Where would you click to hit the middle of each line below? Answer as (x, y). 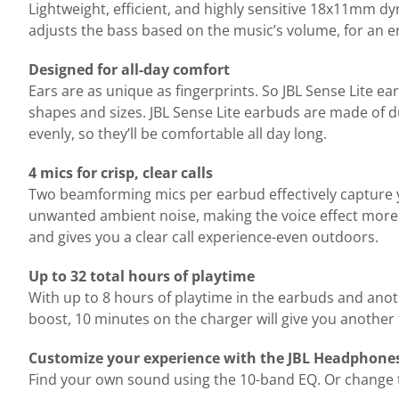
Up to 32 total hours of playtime (142, 276)
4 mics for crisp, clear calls (121, 173)
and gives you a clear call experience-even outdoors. (204, 237)
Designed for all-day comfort (131, 69)
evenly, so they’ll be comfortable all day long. (178, 134)
